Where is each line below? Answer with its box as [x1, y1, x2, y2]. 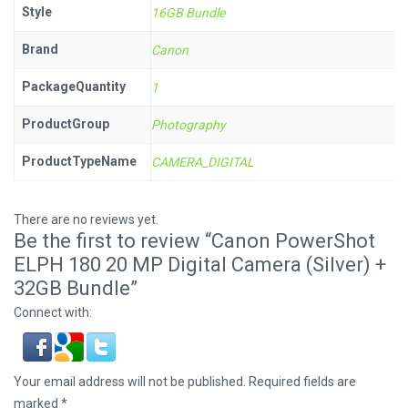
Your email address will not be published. [14, 373, 246, 389]
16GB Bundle [151, 5, 225, 20]
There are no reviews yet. [14, 211, 158, 227]
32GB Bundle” [14, 276, 138, 300]
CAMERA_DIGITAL [151, 154, 254, 169]
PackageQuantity [22, 78, 126, 94]
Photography [151, 117, 226, 132]
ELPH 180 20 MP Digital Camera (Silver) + [14, 252, 386, 276]
